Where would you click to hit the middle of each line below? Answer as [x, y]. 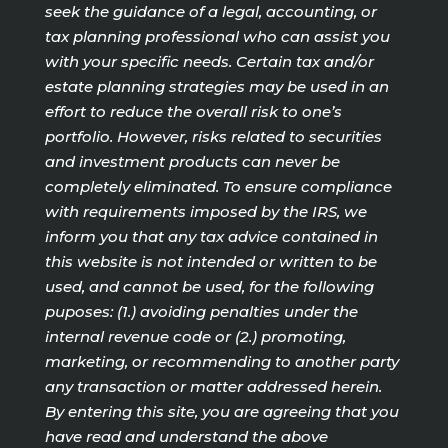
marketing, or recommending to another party [221, 361]
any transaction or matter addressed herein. [213, 386]
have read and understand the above [186, 436]
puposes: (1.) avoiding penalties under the [201, 311]
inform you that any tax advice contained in [211, 236]
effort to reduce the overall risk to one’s [193, 111]
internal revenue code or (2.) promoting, [195, 336]
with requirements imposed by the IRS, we [205, 211]
